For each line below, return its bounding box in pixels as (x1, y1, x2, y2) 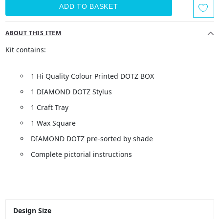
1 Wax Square (30, 118, 76, 128)
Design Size (13, 206, 51, 215)
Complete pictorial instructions (30, 150, 132, 159)
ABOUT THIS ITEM (5, 29, 62, 37)
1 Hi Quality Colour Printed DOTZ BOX (30, 71, 154, 81)
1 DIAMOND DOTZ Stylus (30, 87, 112, 96)
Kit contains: (5, 45, 46, 54)
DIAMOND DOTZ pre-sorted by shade (30, 134, 153, 143)
